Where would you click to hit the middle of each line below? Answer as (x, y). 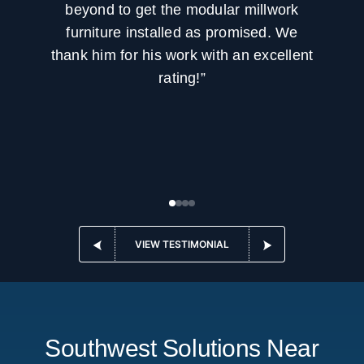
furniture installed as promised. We (182, 32)
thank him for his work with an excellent (182, 55)
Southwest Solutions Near (182, 348)
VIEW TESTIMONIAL (182, 244)
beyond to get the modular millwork (182, 10)
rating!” (182, 78)
